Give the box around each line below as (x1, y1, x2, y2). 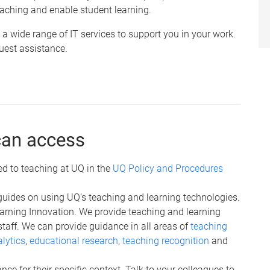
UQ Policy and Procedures (113, 162, 223, 174)
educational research (30, 234, 118, 246)
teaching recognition (122, 234, 209, 246)
